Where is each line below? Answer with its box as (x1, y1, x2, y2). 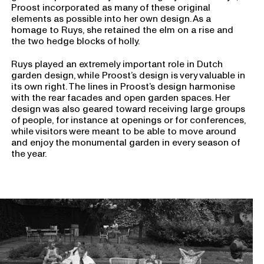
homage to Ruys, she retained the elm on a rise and (11, 24, 234, 35)
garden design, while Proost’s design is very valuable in (11, 70, 246, 81)
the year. (11, 148, 47, 159)
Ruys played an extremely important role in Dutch (11, 58, 223, 70)
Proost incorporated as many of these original (11, 2, 211, 13)
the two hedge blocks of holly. (11, 35, 140, 47)
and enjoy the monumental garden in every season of (11, 137, 240, 148)
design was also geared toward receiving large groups (11, 103, 246, 114)
